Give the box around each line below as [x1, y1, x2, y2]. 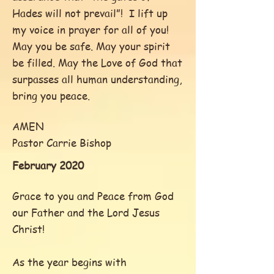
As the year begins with [12, 254, 127, 269]
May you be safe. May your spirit [12, 39, 170, 53]
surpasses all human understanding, [12, 72, 182, 86]
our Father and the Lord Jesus [12, 205, 160, 220]
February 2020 [12, 158, 84, 172]
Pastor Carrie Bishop [12, 135, 111, 150]
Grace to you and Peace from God [12, 188, 174, 203]
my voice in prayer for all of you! [12, 22, 172, 37]
